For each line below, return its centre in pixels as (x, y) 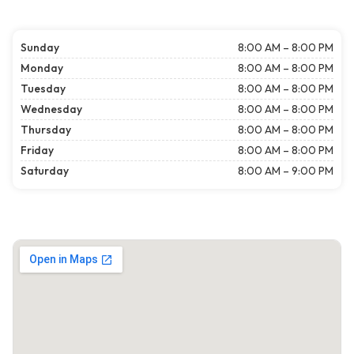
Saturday (45, 171)
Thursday (46, 130)
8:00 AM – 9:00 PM (286, 171)
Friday (37, 151)
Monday (42, 68)
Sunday (40, 48)
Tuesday (43, 89)
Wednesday (51, 109)
